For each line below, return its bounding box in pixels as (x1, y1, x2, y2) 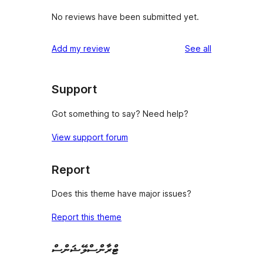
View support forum (52, 131, 128, 142)
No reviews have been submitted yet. (52, 12, 199, 22)
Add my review (52, 43, 110, 54)
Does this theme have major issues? (52, 188, 191, 199)
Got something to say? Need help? (52, 108, 188, 119)
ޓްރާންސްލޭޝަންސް (52, 242, 119, 257)
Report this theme (52, 212, 122, 222)
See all (185, 43, 211, 54)
